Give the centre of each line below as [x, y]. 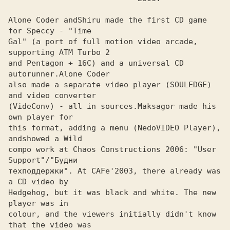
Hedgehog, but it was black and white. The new [112, 193]
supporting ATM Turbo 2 [61, 52]
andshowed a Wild [45, 139]
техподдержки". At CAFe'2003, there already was [114, 171]
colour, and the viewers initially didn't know [112, 214]
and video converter [52, 95]
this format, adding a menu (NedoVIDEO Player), [114, 128]
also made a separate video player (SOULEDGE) [110, 85]
